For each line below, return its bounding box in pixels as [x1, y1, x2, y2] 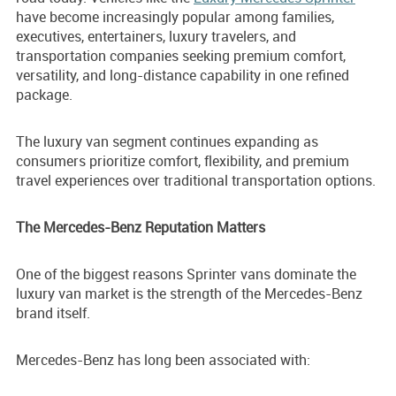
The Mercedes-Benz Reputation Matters [16, 217, 265, 238]
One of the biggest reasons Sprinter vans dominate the [16, 264, 356, 285]
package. [16, 85, 72, 105]
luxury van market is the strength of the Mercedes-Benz [16, 284, 362, 304]
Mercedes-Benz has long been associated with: [16, 350, 310, 370]
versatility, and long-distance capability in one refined [16, 65, 349, 86]
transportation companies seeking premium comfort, [16, 46, 346, 66]
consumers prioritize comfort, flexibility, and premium [16, 151, 349, 171]
